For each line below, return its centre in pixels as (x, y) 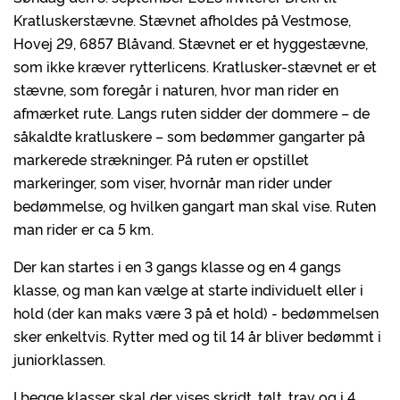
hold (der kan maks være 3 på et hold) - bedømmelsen (196, 312)
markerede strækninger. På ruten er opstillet (161, 159)
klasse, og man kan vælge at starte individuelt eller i (188, 289)
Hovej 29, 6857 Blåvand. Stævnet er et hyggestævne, (191, 43)
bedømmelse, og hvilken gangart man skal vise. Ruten (195, 205)
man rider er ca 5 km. (83, 229)
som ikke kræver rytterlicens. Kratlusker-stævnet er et (195, 66)
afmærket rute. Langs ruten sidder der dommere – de (192, 112)
